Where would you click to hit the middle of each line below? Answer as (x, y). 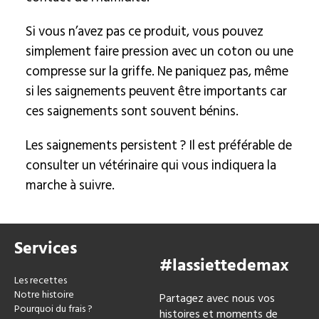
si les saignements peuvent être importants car (156, 91)
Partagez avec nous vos (217, 298)
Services (46, 248)
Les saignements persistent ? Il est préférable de (158, 145)
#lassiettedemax (224, 265)
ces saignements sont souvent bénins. (132, 111)
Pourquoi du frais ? (53, 309)
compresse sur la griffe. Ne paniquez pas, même (157, 71)
